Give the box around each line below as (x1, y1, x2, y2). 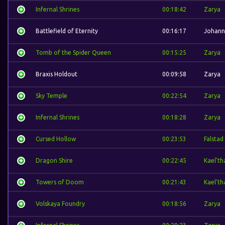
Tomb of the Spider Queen (36, 49, 111, 56)
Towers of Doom (36, 179, 84, 185)
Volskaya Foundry (36, 200, 85, 207)
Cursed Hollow (36, 136, 76, 142)
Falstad (204, 136, 223, 142)
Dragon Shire (36, 157, 73, 164)
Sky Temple (36, 92, 67, 99)
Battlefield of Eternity (36, 28, 98, 34)
